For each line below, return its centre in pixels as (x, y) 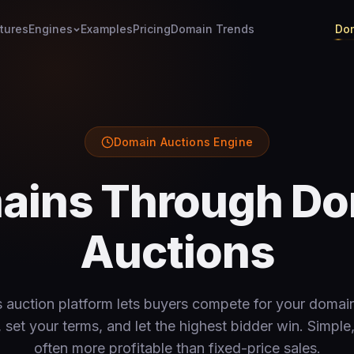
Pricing (151, 29)
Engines (50, 29)
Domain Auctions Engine (183, 142)
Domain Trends (212, 29)
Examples (106, 29)
